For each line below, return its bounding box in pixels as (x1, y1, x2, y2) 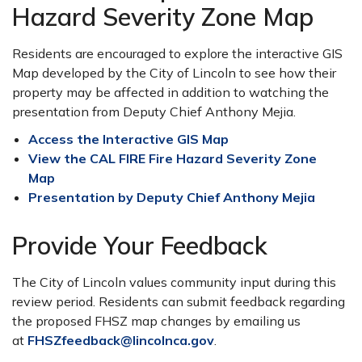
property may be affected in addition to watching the (12, 84, 329, 100)
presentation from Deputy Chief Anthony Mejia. (12, 103, 296, 120)
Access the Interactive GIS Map (28, 131, 229, 147)
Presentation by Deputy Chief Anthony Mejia (28, 189, 315, 205)
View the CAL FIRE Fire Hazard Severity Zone (28, 150, 317, 166)
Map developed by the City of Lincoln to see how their (12, 65, 336, 81)
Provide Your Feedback (12, 230, 267, 261)
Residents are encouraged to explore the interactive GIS (12, 45, 343, 61)
